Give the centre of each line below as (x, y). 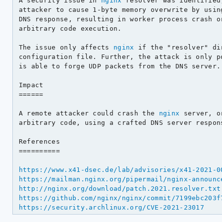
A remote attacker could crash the (89, 113)
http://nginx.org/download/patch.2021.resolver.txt (120, 188)
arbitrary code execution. (70, 28)
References (39, 141)
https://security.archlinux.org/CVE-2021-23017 (111, 207)
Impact (31, 85)
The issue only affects (66, 47)
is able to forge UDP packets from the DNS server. (120, 66)
